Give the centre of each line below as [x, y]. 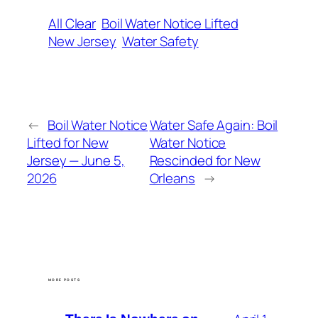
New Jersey [83, 41]
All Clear [72, 23]
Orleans [172, 178]
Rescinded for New [205, 160]
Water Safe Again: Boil [214, 125]
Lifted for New [68, 142]
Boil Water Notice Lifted [170, 23]
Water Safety [160, 41]
